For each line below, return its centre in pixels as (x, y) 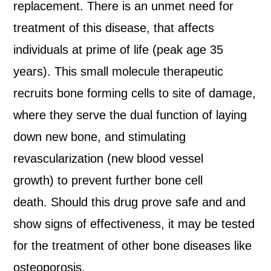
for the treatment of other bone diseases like (133, 246)
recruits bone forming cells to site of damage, (135, 93)
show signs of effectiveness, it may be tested (134, 224)
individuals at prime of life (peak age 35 (119, 50)
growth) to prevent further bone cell (108, 180)
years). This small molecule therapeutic (119, 71)
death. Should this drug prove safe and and (130, 202)
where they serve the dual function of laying (130, 115)
